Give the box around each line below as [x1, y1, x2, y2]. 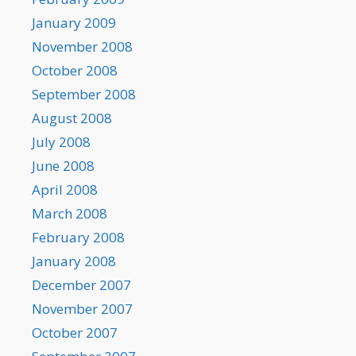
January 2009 [32, 14, 116, 33]
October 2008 [32, 61, 118, 80]
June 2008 [32, 157, 95, 176]
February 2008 [32, 228, 125, 247]
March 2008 [32, 204, 107, 223]
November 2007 [32, 300, 133, 319]
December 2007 [32, 276, 131, 295]
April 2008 [32, 180, 98, 199]
